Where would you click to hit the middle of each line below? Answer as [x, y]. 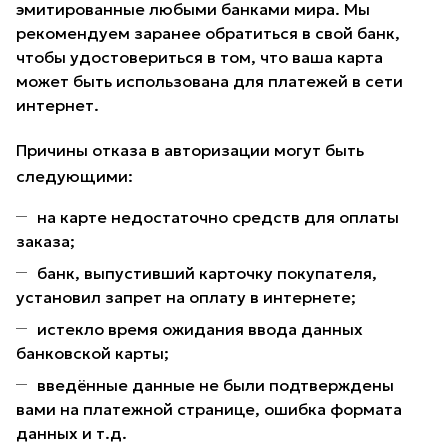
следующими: [74, 176]
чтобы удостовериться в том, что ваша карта [199, 57]
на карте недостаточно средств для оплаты [218, 217]
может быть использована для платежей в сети [209, 81]
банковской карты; [92, 353]
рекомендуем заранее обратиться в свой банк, [208, 33]
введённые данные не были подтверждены [215, 385]
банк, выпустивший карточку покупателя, [207, 273]
